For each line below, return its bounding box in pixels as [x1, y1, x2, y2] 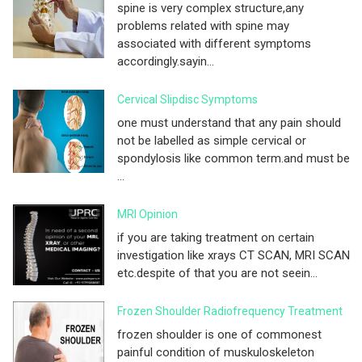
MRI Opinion [117, 207, 178, 221]
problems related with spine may [117, 18, 289, 33]
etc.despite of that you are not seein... [117, 265, 318, 280]
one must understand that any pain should [117, 115, 341, 130]
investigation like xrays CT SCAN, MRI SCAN [117, 247, 350, 263]
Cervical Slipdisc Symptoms [117, 92, 258, 106]
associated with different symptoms [117, 36, 311, 51]
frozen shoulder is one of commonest [117, 326, 322, 342]
